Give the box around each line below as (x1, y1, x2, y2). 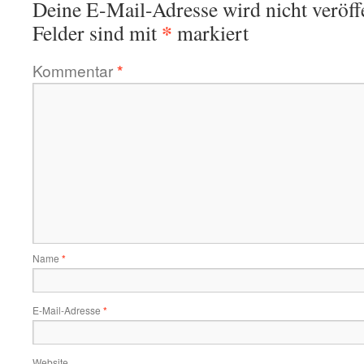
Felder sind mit (32, 19, 162, 46)
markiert (172, 19, 249, 46)
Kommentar (32, 59, 117, 81)
